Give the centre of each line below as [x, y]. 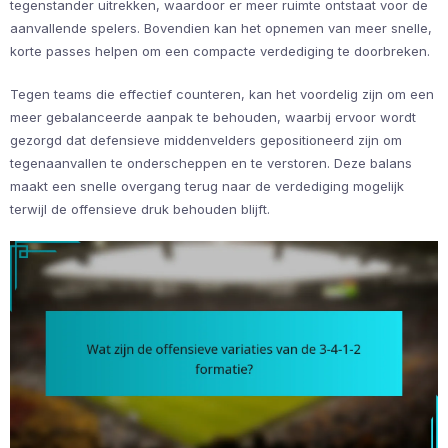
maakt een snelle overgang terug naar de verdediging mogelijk [207, 186]
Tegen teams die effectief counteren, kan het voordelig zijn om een [222, 94]
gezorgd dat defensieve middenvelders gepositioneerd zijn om [206, 140]
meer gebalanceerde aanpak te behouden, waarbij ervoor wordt [213, 117]
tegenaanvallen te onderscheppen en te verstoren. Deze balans [211, 163]
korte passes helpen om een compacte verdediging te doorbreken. [220, 51]
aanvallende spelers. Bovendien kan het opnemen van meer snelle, [221, 28]
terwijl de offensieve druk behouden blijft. [140, 209]
